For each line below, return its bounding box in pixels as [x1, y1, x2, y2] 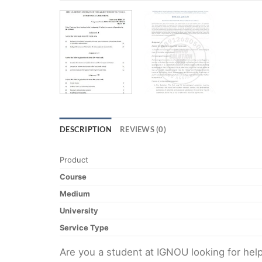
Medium [60, 188, 90, 198]
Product [60, 154, 88, 164]
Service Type [60, 222, 109, 232]
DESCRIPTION [60, 124, 112, 134]
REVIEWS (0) [119, 124, 166, 134]
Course [60, 171, 87, 181]
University [60, 205, 98, 215]
